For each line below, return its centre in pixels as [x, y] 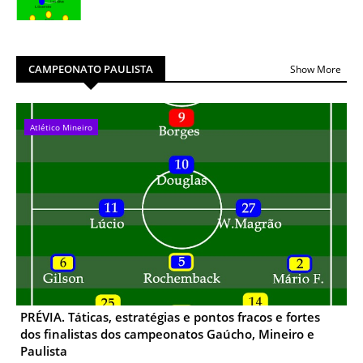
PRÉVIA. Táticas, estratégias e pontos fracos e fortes [170, 317]
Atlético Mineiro [61, 127]
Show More [316, 69]
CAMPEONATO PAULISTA [91, 69]
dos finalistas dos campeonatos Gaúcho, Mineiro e [167, 334]
